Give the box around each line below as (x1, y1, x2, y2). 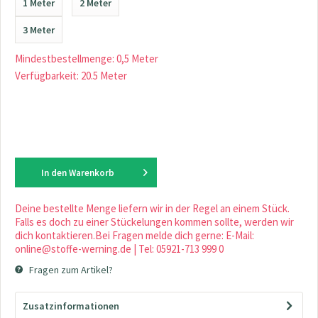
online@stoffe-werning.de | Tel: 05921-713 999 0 (15, 242, 224, 256)
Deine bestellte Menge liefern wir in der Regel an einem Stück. (15, 202, 290, 215)
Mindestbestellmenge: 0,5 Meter (15, 52, 158, 65)
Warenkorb (68, 167, 114, 179)
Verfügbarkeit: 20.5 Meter (15, 69, 127, 82)
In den (40, 167, 67, 179)
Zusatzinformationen (23, 300, 119, 312)
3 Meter (23, 23, 55, 36)
